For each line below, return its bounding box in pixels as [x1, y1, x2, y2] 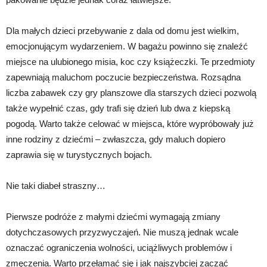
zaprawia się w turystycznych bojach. [6, 150, 152, 160]
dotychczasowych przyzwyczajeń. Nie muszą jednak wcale [6, 227, 238, 238]
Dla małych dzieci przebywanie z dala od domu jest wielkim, [6, 26, 239, 36]
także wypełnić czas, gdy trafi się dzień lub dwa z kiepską [6, 103, 230, 114]
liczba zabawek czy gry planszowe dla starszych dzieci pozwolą [6, 88, 256, 98]
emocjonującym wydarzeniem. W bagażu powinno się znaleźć [6, 41, 248, 52]
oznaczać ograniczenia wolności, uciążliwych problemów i [6, 243, 232, 253]
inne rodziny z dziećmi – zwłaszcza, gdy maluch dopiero [6, 134, 225, 145]
